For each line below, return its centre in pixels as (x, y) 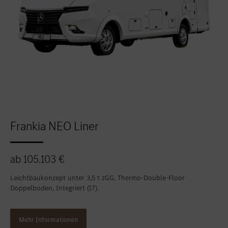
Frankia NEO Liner (54, 126)
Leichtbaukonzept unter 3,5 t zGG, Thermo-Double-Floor (97, 178)
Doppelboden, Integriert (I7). (54, 188)
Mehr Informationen (48, 220)
